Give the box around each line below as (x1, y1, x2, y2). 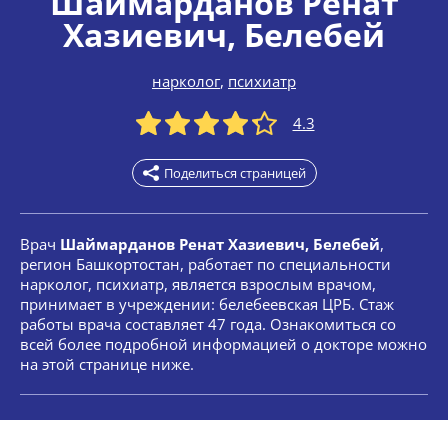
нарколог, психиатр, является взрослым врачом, (20, 274, 376, 294)
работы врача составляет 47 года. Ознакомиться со (20, 314, 396, 334)
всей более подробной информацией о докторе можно (20, 334, 427, 354)
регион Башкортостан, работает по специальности (20, 254, 391, 274)
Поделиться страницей (163, 164, 306, 182)
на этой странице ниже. (20, 354, 194, 374)
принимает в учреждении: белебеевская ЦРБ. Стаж (20, 294, 394, 314)
